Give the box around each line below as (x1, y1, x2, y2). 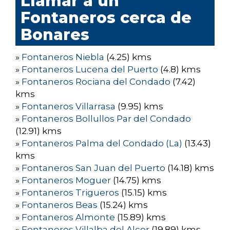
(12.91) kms (15, 126, 62, 137)
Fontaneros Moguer (22, 175, 111, 186)
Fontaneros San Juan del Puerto (22, 163, 165, 174)
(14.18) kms (165, 163, 214, 174)
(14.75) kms (111, 175, 161, 186)
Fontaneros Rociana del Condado (22, 76, 170, 87)
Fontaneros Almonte (22, 212, 115, 223)
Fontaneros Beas (22, 200, 98, 210)
